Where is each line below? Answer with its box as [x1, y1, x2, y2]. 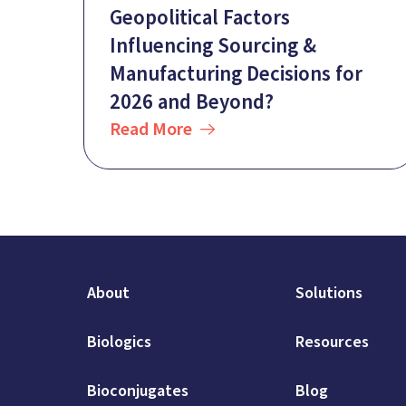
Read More [110, 117, 192, 143]
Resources [295, 331, 370, 354]
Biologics [87, 331, 151, 354]
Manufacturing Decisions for [110, 59, 362, 90]
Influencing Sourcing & [110, 31, 316, 62]
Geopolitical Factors [110, 3, 290, 34]
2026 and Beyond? [110, 87, 274, 118]
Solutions [295, 282, 363, 305]
